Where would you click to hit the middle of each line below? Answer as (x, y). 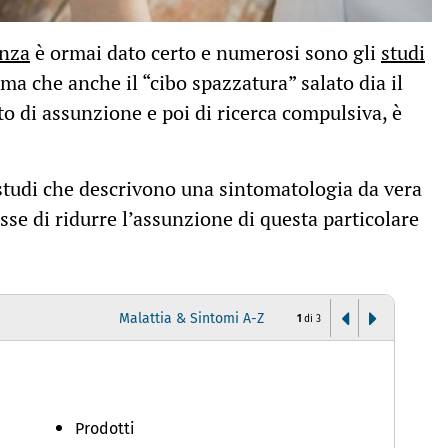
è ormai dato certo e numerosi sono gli (205, 53)
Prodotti (104, 429)
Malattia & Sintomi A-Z (192, 319)
